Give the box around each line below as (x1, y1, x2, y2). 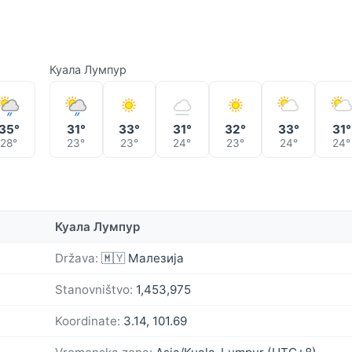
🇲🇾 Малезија (98, 250, 184, 266)
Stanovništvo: (55, 281, 133, 297)
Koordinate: (55, 313, 120, 328)
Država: (55, 250, 98, 266)
